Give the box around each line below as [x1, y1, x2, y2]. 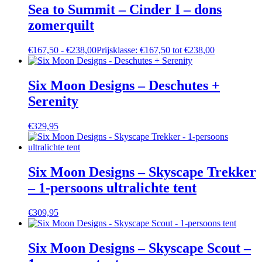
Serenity [28, 94, 78, 109]
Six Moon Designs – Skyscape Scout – [28, 240, 251, 256]
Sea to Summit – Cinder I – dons [28, 2, 222, 18]
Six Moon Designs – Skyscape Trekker [28, 164, 256, 180]
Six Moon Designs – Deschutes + [28, 78, 220, 94]
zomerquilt [28, 18, 94, 33]
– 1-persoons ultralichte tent [28, 180, 196, 195]
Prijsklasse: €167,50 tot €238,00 [96, 45, 215, 56]
